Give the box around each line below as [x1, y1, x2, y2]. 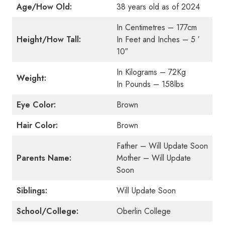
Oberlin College [117, 205, 171, 217]
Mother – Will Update [117, 152, 191, 164]
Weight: [17, 72, 46, 84]
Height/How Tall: [17, 34, 81, 45]
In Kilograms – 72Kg [117, 66, 186, 78]
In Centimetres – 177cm [117, 22, 197, 33]
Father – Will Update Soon [117, 140, 208, 152]
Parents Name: [17, 152, 71, 164]
